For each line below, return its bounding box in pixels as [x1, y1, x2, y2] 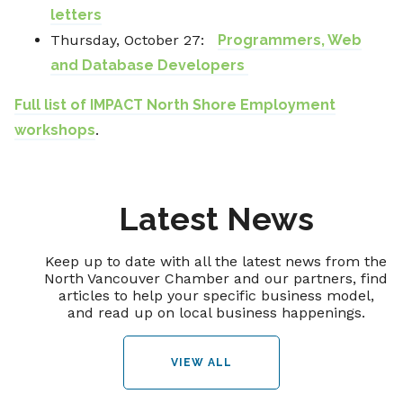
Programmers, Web [218, 31, 362, 49]
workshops [14, 121, 95, 139]
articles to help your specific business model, [58, 287, 374, 305]
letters [50, 6, 102, 24]
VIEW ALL [171, 356, 232, 370]
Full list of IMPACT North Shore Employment [14, 96, 336, 114]
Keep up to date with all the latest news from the [45, 253, 387, 271]
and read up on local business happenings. [67, 304, 365, 322]
